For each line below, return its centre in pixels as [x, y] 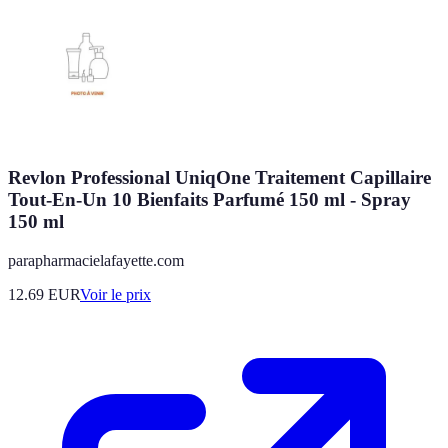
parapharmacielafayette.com [96, 260]
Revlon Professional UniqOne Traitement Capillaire [219, 177]
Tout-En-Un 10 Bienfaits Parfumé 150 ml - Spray [209, 199]
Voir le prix [115, 294]
